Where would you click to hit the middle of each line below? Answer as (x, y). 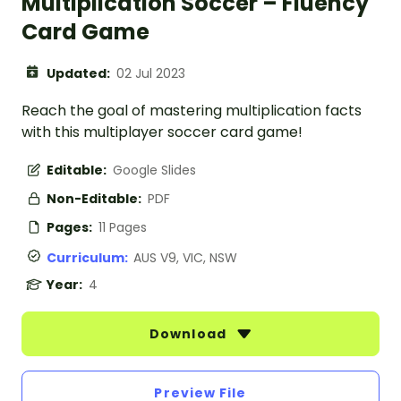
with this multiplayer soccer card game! (162, 132)
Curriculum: (90, 258)
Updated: (80, 74)
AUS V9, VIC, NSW (185, 258)
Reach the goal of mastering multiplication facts (192, 111)
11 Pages (123, 228)
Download (190, 334)
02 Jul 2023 (151, 74)
